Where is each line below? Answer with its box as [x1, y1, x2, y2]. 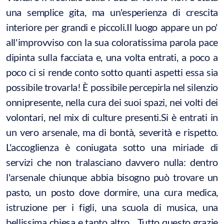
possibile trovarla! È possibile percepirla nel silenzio [6, 80, 218, 93]
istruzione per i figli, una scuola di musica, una [6, 200, 218, 213]
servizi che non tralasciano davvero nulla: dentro [6, 155, 218, 168]
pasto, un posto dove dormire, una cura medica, [6, 185, 218, 198]
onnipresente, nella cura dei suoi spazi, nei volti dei [6, 95, 218, 108]
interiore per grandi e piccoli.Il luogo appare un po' [6, 20, 218, 33]
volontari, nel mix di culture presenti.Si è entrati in [6, 110, 218, 123]
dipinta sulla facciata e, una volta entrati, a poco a [6, 50, 218, 63]
